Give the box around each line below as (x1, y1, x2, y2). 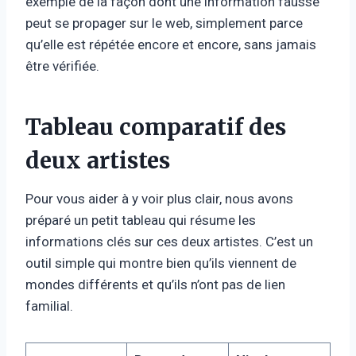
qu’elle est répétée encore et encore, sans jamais (25, 36, 316, 52)
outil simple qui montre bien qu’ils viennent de (25, 254, 296, 271)
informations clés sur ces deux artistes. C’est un (25, 233, 313, 250)
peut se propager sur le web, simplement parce (25, 14, 303, 31)
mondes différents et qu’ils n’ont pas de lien (25, 276, 285, 292)
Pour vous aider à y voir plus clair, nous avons (25, 190, 293, 207)
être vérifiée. (25, 57, 99, 74)
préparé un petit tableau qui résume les (25, 211, 256, 228)
